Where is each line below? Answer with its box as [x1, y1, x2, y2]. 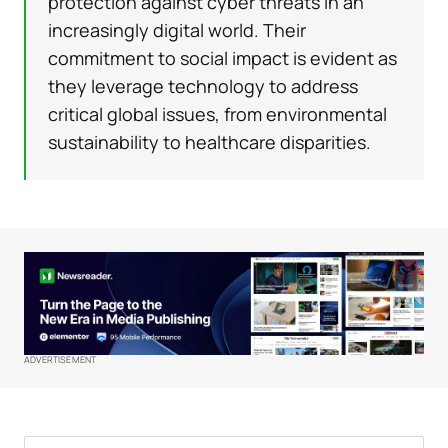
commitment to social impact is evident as [48, 45, 397, 70]
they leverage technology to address [48, 73, 358, 98]
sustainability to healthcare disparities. [48, 129, 371, 154]
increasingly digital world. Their [48, 17, 306, 42]
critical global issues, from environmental [48, 101, 387, 126]
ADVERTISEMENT [24, 352, 97, 366]
